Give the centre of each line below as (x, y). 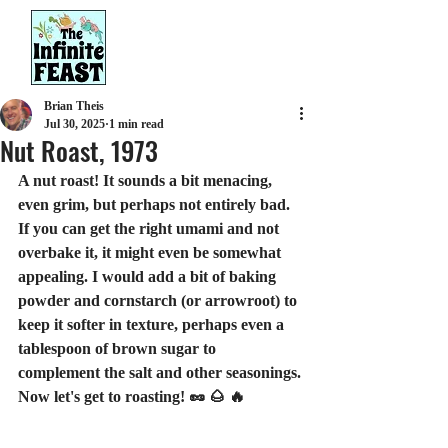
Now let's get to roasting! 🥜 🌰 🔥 (131, 396)
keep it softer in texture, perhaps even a (153, 324)
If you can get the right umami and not (150, 228)
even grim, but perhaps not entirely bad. (156, 204)
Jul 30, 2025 (74, 124)
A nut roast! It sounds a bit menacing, (147, 180)
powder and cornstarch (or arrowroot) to (159, 300)
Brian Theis (74, 106)
